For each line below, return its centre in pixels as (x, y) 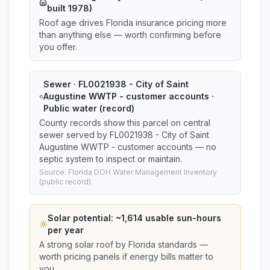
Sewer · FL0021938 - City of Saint (116, 84)
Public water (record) (89, 108)
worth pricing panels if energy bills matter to (126, 256)
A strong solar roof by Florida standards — (124, 244)
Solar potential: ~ (84, 218)
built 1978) (69, 8)
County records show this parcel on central (125, 123)
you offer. (58, 47)
